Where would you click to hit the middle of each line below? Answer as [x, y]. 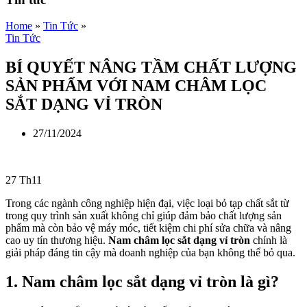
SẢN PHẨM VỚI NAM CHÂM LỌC [136, 86]
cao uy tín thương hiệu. [57, 241]
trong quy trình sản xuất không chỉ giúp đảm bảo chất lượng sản [144, 216]
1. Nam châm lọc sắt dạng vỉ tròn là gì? [142, 282]
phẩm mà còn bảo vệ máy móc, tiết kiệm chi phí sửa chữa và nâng [148, 228]
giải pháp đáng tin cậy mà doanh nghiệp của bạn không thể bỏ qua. [150, 253]
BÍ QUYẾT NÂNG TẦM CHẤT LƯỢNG [151, 67]
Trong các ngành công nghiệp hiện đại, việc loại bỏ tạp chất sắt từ [147, 204]
